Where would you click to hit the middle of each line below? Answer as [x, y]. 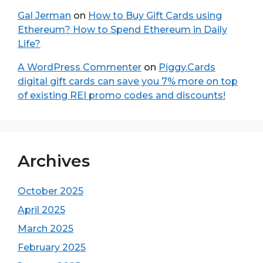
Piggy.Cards [187, 67]
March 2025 [45, 229]
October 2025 [50, 191]
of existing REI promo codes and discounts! [122, 95]
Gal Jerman [44, 16]
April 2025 [41, 210]
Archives [54, 161]
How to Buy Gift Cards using [155, 16]
